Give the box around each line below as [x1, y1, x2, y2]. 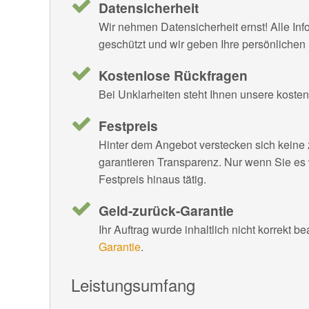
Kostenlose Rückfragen [99, 65, 248, 85]
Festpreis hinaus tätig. [99, 170, 206, 187]
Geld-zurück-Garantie [99, 200, 234, 220]
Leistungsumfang [71, 272, 195, 297]
